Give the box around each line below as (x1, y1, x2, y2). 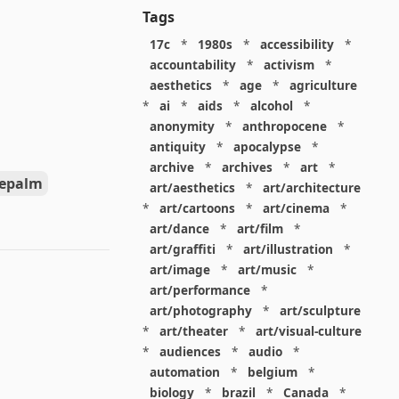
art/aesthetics (149, 179, 235, 196)
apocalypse (232, 138, 301, 155)
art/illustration (242, 240, 333, 257)
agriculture (289, 77, 357, 94)
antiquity (149, 138, 206, 155)
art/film (236, 220, 283, 237)
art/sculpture (279, 302, 361, 319)
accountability (149, 56, 236, 73)
